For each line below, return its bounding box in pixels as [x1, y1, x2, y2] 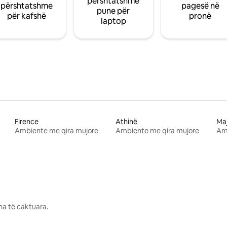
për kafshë [7, 10, 47, 21]
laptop [100, 15, 126, 26]
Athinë [115, 117, 137, 126]
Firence [15, 117, 39, 126]
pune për [97, 5, 130, 16]
